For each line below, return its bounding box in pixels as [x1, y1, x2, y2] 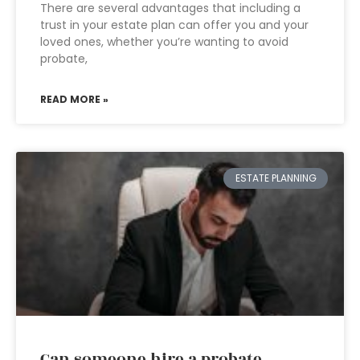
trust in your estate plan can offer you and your [40, 17, 309, 33]
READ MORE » [40, 92, 108, 106]
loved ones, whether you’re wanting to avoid [40, 34, 288, 50]
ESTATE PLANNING [235, 171, 317, 186]
